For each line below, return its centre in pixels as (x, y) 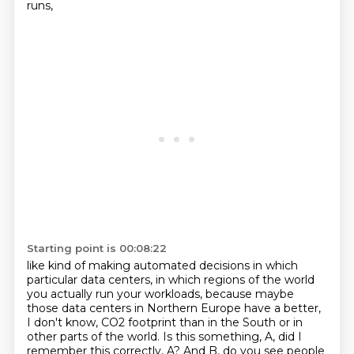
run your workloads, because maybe (194, 294)
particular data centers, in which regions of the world (170, 280)
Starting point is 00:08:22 (96, 248)
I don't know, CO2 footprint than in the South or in (164, 322)
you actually (61, 294)
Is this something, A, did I (232, 337)
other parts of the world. (94, 337)
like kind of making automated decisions (139, 265)
